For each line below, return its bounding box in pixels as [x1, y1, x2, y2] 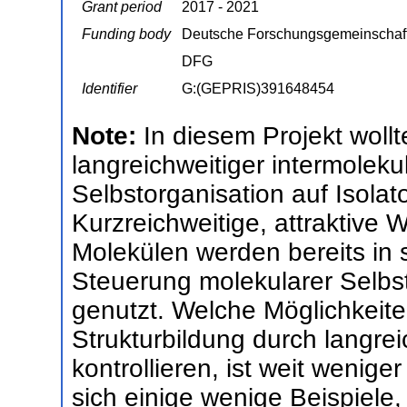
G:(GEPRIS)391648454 [182, 81, 334, 96]
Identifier [82, 81, 137, 96]
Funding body [82, 26, 171, 42]
